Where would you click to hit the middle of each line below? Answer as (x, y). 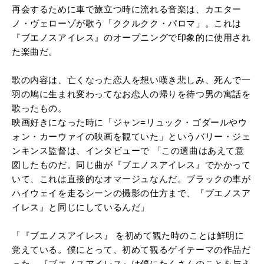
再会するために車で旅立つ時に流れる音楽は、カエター (127, 9)
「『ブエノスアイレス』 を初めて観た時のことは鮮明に (128, 235)
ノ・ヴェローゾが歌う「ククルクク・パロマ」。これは (127, 23)
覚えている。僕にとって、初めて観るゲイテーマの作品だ (131, 249)
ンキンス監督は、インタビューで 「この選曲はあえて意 (128, 150)
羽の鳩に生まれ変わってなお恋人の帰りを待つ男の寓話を (131, 94)
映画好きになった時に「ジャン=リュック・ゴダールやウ (130, 122)
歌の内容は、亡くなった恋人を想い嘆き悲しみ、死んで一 (131, 80)
